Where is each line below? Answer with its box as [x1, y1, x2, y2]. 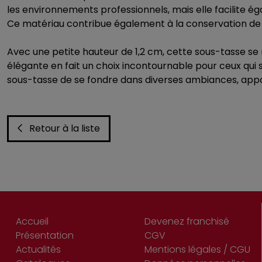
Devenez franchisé [144, 215, 229, 228]
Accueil [16, 215, 49, 228]
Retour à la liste [29, 122, 100, 135]
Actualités [16, 243, 61, 256]
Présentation [16, 229, 74, 242]
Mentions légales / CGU [144, 243, 250, 256]
